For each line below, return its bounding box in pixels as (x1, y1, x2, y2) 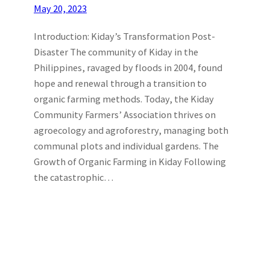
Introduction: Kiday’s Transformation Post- (34, 30, 215, 42)
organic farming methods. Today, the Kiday (34, 92, 214, 105)
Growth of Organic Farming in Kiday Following (34, 155, 226, 168)
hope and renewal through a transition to (34, 77, 207, 89)
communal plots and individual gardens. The (34, 139, 219, 152)
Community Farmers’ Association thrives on (34, 108, 216, 121)
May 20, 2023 (34, 2, 87, 14)
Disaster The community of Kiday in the (34, 45, 198, 58)
